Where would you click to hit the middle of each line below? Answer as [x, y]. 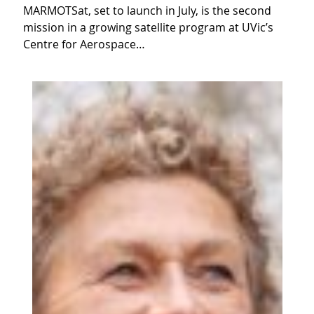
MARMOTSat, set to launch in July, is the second [147, 11]
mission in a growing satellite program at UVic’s [148, 27]
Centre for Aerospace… [84, 44]
